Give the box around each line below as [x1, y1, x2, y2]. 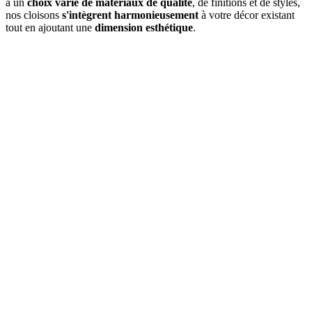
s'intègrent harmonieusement [62, 8, 198, 21]
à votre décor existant [198, 8, 295, 21]
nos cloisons [6, 8, 62, 21]
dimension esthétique [95, 21, 193, 33]
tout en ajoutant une [6, 21, 95, 33]
